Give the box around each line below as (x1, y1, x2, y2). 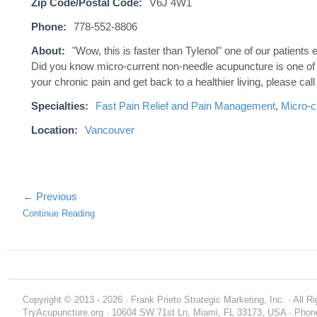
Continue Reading (23, 207, 95, 219)
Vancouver (85, 124, 134, 136)
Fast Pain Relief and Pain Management (96, 100, 275, 112)
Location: (31, 124, 78, 136)
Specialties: (31, 100, 88, 112)
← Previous (23, 190, 77, 202)
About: (31, 45, 65, 57)
